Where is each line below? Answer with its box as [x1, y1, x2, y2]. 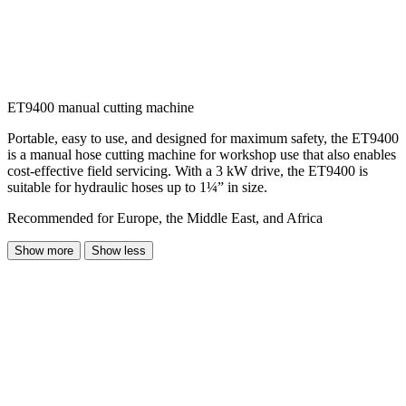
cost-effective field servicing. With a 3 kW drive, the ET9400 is [7, 163, 368, 179]
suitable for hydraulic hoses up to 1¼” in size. [7, 179, 267, 196]
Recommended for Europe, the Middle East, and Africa [7, 210, 323, 227]
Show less [92, 244, 146, 258]
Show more [14, 244, 73, 258]
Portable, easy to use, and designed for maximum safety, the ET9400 [7, 130, 399, 147]
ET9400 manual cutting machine [7, 100, 194, 116]
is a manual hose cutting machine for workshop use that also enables [7, 147, 396, 163]
